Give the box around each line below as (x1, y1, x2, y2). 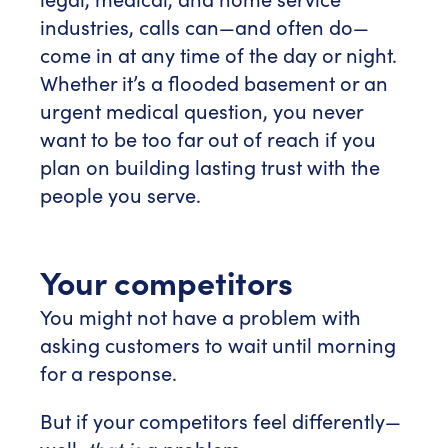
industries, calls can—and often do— (40, 13, 369, 40)
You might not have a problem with (40, 303, 361, 330)
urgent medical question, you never (40, 97, 363, 124)
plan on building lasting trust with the (40, 153, 380, 180)
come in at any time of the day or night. (40, 41, 397, 68)
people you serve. (40, 181, 201, 208)
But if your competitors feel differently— (40, 407, 401, 434)
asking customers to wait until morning (40, 331, 396, 358)
